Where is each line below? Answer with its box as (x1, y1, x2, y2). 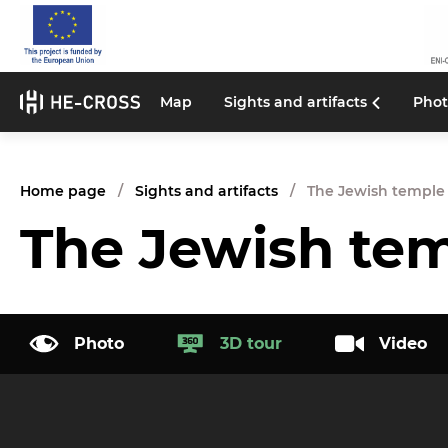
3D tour (219, 333, 282, 353)
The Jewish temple (307, 181, 445, 200)
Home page (20, 181, 106, 200)
